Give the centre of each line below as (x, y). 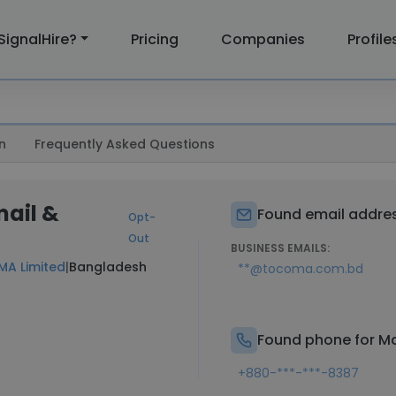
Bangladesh (108, 267)
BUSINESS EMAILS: (280, 248)
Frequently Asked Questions (125, 144)
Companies (263, 39)
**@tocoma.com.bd (301, 269)
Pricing (155, 39)
